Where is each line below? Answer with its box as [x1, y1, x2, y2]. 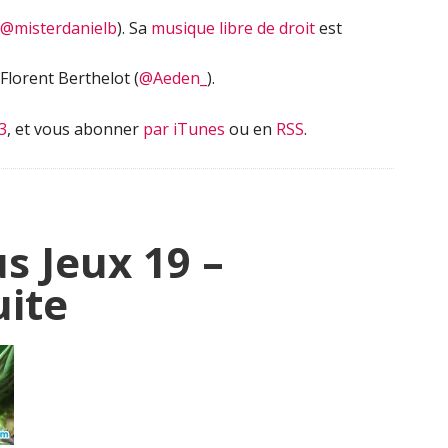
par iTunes [143, 118, 225, 140]
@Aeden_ [139, 67, 207, 89]
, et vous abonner [7, 118, 143, 140]
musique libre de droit [151, 17, 315, 39]
